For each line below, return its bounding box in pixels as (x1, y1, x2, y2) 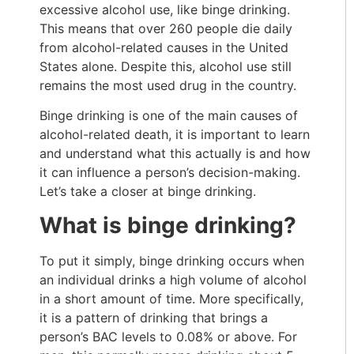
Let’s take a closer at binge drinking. (40, 183, 256, 200)
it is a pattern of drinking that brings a (40, 309, 268, 326)
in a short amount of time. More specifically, (40, 290, 303, 307)
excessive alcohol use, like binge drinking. (40, 2, 290, 17)
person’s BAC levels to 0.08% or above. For (40, 328, 297, 345)
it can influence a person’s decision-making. (40, 164, 300, 181)
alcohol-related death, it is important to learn (40, 126, 310, 143)
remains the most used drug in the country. (40, 77, 296, 93)
